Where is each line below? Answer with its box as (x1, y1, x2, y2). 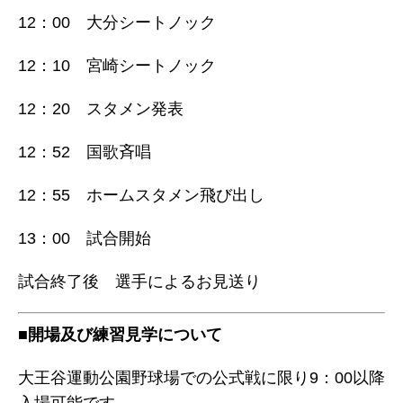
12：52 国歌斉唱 (18, 143, 151, 161)
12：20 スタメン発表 (18, 100, 184, 118)
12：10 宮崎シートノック (18, 57, 216, 75)
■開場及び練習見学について (18, 326, 222, 344)
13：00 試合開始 (18, 229, 151, 247)
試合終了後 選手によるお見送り (18, 273, 261, 291)
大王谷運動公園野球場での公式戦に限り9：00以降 (18, 369, 385, 387)
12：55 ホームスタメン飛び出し (18, 186, 264, 204)
